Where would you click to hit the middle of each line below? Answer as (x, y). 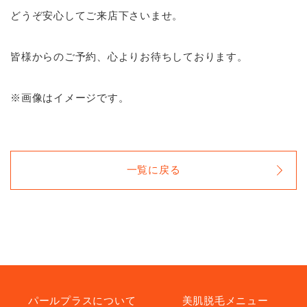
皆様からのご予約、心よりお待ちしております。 (129, 57)
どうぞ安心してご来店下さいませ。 (97, 16)
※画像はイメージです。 (70, 98)
